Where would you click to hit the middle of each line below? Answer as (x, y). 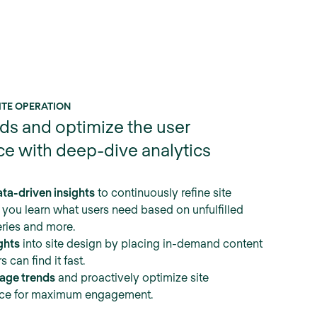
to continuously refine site (163, 192)
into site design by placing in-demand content (141, 243)
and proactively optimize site (132, 277)
